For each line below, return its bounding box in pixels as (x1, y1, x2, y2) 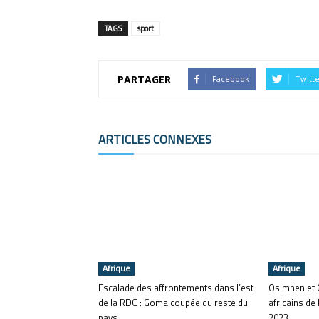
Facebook (212, 73, 249, 84)
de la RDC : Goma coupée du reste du (98, 296, 248, 310)
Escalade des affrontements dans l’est (98, 281, 253, 295)
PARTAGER (117, 72, 171, 86)
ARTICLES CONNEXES (98, 130, 211, 149)
